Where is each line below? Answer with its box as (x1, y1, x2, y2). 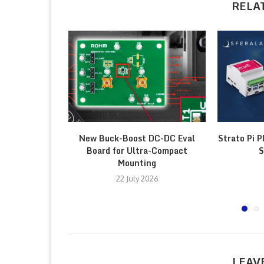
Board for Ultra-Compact (87, 143, 187, 157)
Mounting (118, 156, 156, 170)
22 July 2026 (115, 173, 159, 183)
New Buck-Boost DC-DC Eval (79, 131, 195, 145)
